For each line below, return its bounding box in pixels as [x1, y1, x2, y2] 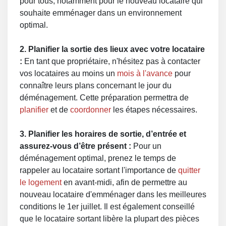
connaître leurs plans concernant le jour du [20, 81, 172, 90]
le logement [20, 178, 62, 187]
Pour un [131, 142, 161, 150]
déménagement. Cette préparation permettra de [20, 93, 189, 102]
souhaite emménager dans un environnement [20, 9, 182, 17]
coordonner [70, 105, 111, 114]
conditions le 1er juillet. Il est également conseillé [20, 202, 195, 211]
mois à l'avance [117, 69, 173, 78]
